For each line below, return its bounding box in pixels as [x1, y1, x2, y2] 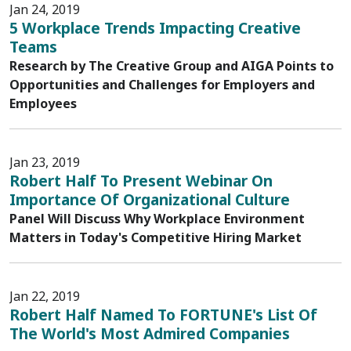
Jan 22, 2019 [9, 288, 80, 305]
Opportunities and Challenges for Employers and [9, 76, 315, 93]
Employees [9, 95, 77, 112]
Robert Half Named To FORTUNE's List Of [9, 304, 317, 325]
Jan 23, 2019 [9, 154, 80, 171]
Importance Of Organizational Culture [9, 189, 290, 210]
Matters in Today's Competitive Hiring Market [9, 229, 302, 246]
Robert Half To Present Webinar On [9, 170, 273, 191]
